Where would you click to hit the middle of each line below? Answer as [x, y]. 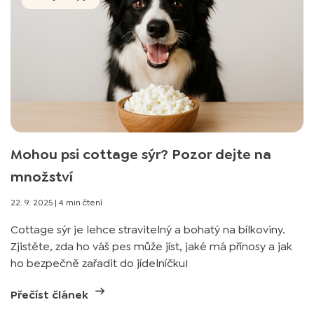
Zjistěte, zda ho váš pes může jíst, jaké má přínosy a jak [151, 246]
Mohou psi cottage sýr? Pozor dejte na [141, 154]
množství [42, 177]
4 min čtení [81, 203]
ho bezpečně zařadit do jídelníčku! [99, 263]
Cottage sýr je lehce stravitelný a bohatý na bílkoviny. [148, 230]
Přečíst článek [51, 295]
